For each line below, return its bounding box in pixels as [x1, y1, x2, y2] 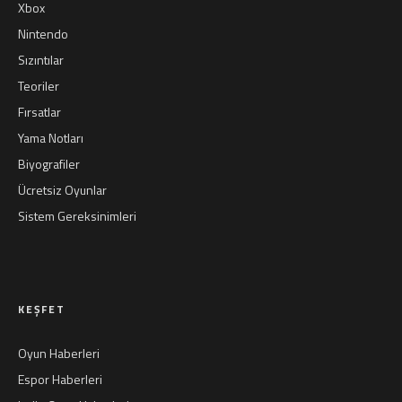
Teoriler [18, 76, 59, 95]
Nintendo [18, 24, 68, 43]
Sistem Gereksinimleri [18, 206, 136, 225]
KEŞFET [18, 301, 66, 318]
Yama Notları [18, 128, 83, 147]
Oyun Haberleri [18, 344, 100, 363]
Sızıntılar [18, 50, 64, 69]
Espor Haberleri [18, 370, 102, 389]
